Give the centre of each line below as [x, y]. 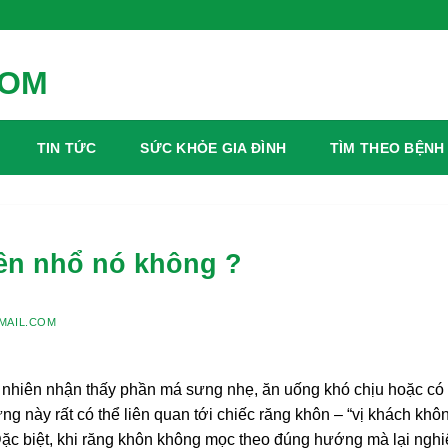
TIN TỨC [66, 148]
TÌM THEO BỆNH [387, 148]
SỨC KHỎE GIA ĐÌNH [213, 148]
